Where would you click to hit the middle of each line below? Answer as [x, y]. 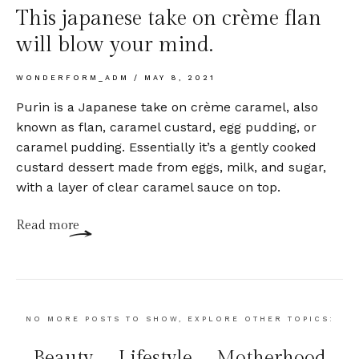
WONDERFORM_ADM [75, 78]
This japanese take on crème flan [169, 19]
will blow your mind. [115, 45]
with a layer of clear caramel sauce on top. [148, 188]
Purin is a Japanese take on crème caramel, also [167, 107]
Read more [48, 226]
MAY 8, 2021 [177, 78]
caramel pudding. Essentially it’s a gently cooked [166, 147]
